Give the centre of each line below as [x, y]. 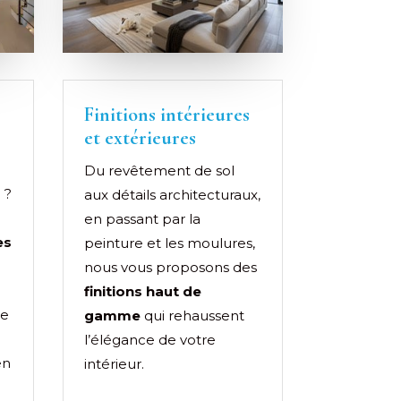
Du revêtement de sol [160, 170]
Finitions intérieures [167, 114]
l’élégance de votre [150, 339]
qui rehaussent [193, 315]
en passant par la [143, 218]
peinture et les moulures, [170, 243]
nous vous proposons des [171, 267]
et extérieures [141, 137]
